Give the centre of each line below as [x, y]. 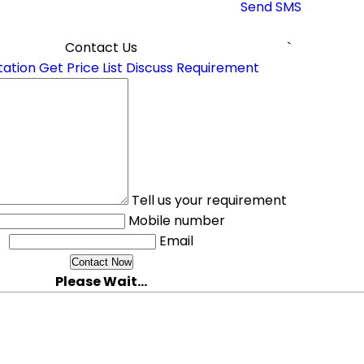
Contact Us [101, 48]
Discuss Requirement [192, 68]
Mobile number [176, 221]
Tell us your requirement [209, 200]
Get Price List [80, 68]
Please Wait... [101, 282]
